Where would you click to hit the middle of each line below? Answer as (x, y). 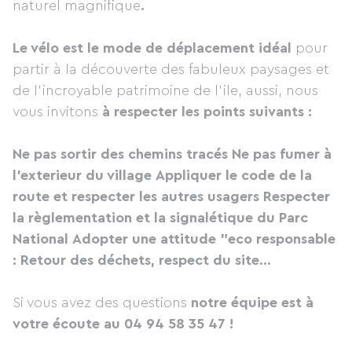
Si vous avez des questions (102, 302)
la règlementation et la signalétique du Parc (160, 218)
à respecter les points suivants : (207, 112)
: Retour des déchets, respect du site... (142, 260)
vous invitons (57, 112)
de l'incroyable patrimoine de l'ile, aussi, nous (165, 90)
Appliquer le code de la (234, 175)
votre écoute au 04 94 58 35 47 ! (123, 324)
